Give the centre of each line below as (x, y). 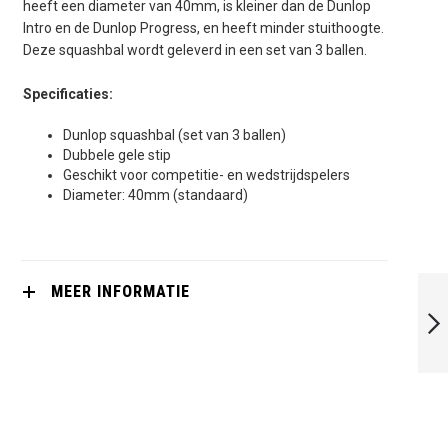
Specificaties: (67, 93)
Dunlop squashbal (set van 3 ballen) (174, 134)
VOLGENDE (347, 366)
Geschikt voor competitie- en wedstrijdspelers (206, 174)
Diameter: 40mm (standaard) (155, 194)
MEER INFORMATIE (120, 291)
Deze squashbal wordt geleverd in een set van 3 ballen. (194, 49)
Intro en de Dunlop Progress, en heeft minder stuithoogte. (203, 27)
